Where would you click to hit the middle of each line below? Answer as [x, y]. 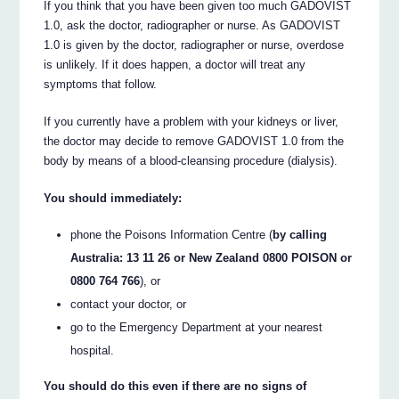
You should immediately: [113, 199]
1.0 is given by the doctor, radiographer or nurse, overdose [194, 45]
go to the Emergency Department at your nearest [197, 327]
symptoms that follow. [101, 85]
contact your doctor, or [129, 304]
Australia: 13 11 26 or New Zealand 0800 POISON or [212, 257]
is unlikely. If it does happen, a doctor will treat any [175, 65]
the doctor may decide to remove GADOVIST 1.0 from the [194, 142]
